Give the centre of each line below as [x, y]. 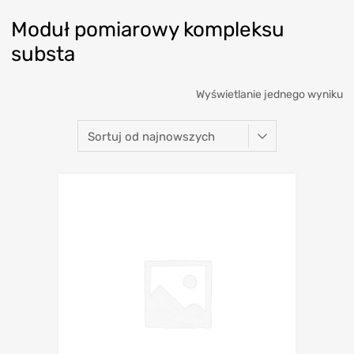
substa [43, 53]
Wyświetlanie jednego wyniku [269, 94]
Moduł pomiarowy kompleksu [148, 29]
